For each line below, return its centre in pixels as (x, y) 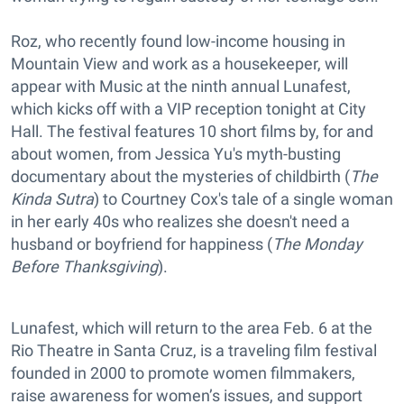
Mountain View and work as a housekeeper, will (179, 64)
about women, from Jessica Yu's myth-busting (176, 154)
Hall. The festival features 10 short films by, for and (192, 131)
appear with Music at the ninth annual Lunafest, (181, 86)
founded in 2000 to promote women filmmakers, (183, 373)
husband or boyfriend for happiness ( (142, 244)
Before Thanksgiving (84, 266)
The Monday (317, 244)
